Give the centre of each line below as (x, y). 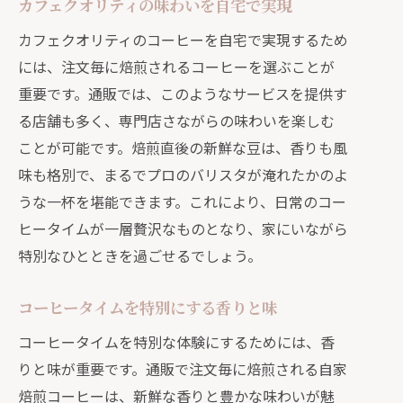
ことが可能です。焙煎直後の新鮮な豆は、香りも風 (183, 148)
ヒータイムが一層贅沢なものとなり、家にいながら (183, 228)
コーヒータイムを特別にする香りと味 (148, 307)
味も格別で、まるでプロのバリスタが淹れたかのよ (183, 175)
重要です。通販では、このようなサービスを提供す (183, 94)
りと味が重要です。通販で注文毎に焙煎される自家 (183, 369)
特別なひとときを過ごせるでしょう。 (140, 255)
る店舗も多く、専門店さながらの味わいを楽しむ (176, 121)
